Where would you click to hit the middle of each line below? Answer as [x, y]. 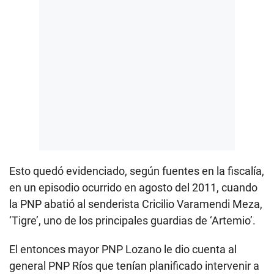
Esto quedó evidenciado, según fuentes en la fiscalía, [137, 171]
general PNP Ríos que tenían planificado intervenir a [134, 265]
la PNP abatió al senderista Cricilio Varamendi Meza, [136, 204]
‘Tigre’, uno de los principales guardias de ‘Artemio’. [132, 220]
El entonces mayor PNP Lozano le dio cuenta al [123, 249]
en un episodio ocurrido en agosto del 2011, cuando [133, 187]
